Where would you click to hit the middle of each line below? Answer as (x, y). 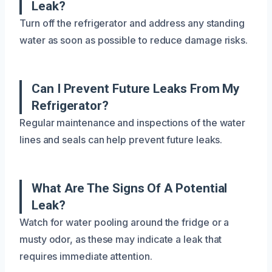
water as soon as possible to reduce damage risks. (134, 40)
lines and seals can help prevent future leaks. (121, 139)
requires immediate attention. (86, 256)
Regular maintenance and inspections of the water (133, 122)
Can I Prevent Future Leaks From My (136, 88)
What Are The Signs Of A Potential (130, 188)
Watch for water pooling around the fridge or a (124, 222)
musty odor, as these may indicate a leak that (121, 239)
